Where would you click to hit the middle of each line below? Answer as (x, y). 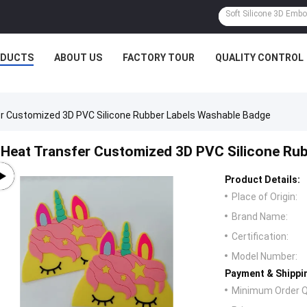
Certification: (260, 237)
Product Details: (262, 180)
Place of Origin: (265, 197)
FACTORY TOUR (159, 58)
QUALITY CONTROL (259, 58)
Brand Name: (260, 217)
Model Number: (265, 257)
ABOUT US (78, 58)
